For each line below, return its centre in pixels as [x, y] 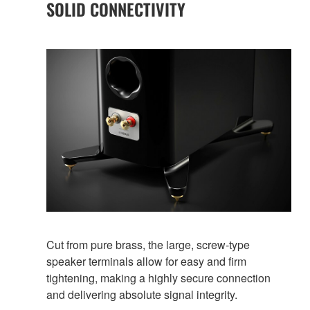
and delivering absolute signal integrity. [142, 295]
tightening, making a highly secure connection [158, 278]
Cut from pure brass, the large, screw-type [148, 245]
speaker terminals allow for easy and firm [146, 262]
